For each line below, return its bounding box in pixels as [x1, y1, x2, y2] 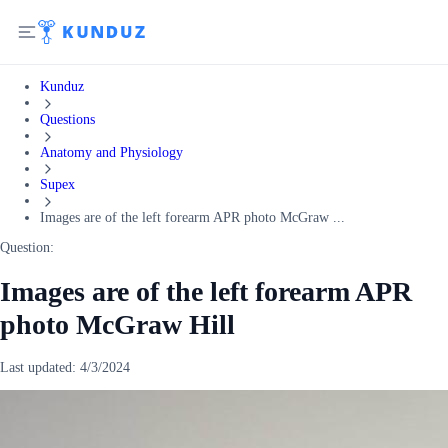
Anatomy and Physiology [40, 144, 183, 160]
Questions [40, 111, 95, 127]
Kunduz [40, 79, 84, 94]
